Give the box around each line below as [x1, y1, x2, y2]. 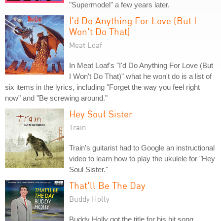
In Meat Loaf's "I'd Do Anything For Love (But [69, 61, 213, 70]
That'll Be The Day [69, 180, 146, 191]
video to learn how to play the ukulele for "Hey [69, 154, 215, 163]
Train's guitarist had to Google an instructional [69, 144, 215, 152]
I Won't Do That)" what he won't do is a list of [69, 72, 212, 80]
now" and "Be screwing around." [5, 94, 108, 102]
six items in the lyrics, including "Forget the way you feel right [5, 83, 200, 91]
